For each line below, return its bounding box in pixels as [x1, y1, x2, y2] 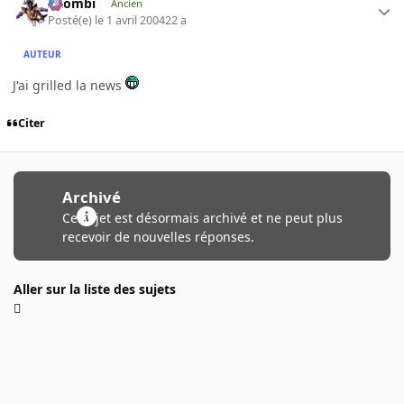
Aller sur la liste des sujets [14, 280, 176, 298]
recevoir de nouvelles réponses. [61, 227, 254, 245]
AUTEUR [23, 48, 62, 61]
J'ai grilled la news [13, 76, 125, 94]
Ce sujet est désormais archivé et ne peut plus [61, 208, 343, 226]
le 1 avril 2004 [95, 12, 166, 28]
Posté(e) [48, 12, 96, 28]
